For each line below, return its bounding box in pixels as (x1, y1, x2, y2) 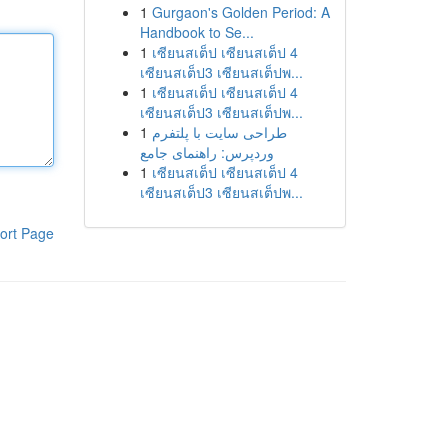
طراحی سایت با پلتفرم (151, 122, 287, 142)
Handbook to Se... (139, 22, 254, 42)
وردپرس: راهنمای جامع (139, 142, 274, 162)
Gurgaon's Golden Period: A (151, 2, 330, 22)
